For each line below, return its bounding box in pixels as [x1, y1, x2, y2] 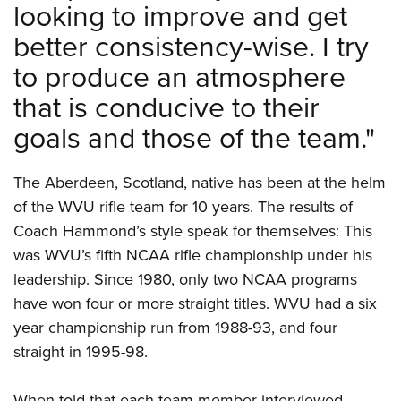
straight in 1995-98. [13, 340, 148, 363]
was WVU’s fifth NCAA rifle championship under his [13, 243, 372, 267]
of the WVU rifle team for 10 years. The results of [13, 195, 353, 218]
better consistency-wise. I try [13, 25, 369, 66]
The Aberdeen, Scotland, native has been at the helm [13, 171, 386, 194]
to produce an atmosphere [13, 55, 346, 97]
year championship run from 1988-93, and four [13, 316, 337, 339]
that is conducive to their [13, 86, 320, 127]
